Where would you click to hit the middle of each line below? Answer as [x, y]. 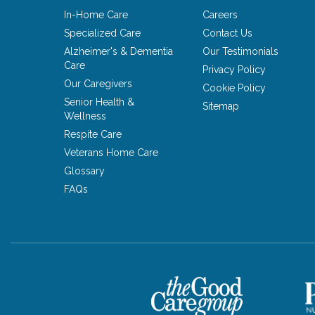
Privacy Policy [234, 70]
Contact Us [228, 33]
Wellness [85, 116]
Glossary [85, 171]
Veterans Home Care [111, 153]
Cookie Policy [234, 88]
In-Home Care [96, 15]
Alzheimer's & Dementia [119, 52]
